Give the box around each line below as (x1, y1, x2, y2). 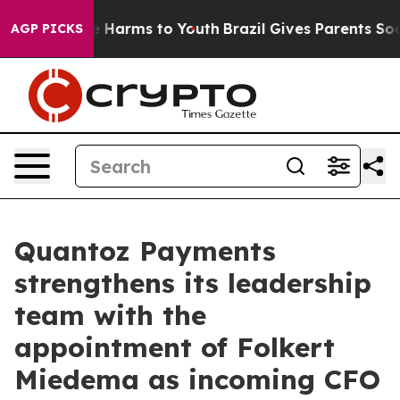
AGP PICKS (11, 21, 83, 37)
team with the (14, 298, 206, 332)
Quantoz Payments (14, 234, 276, 268)
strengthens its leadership (14, 266, 371, 300)
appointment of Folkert (14, 330, 335, 364)
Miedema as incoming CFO (14, 362, 380, 396)
